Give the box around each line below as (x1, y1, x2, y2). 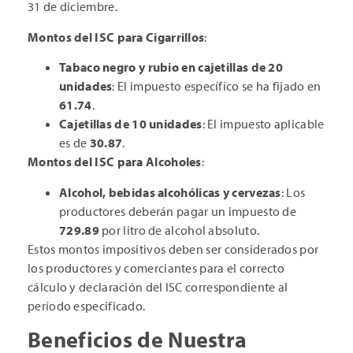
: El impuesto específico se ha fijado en (112, 78, 321, 95)
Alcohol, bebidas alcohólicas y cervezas (59, 184, 281, 200)
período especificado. (28, 297, 146, 314)
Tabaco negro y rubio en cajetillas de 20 (59, 59, 284, 76)
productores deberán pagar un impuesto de (59, 203, 296, 219)
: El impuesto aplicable (202, 116, 325, 132)
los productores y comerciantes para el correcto (28, 259, 285, 276)
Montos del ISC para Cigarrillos (28, 28, 205, 45)
